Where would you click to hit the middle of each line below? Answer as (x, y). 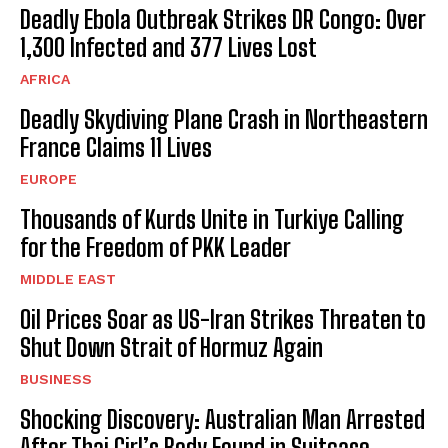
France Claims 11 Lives (116, 147)
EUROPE (48, 178)
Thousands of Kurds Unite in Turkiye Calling (212, 219)
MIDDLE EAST (68, 278)
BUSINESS (56, 378)
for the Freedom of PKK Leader (155, 247)
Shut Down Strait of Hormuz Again (171, 347)
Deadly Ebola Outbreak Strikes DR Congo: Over (223, 19)
